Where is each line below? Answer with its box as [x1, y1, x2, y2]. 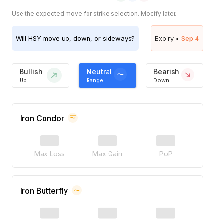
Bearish [153, 67, 180, 76]
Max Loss [34, 150, 65, 158]
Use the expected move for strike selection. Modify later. [12, 10, 176, 18]
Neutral [87, 67, 112, 76]
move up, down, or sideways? [41, 34, 135, 43]
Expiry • [155, 34, 179, 43]
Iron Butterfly [20, 186, 68, 196]
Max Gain [92, 150, 123, 158]
